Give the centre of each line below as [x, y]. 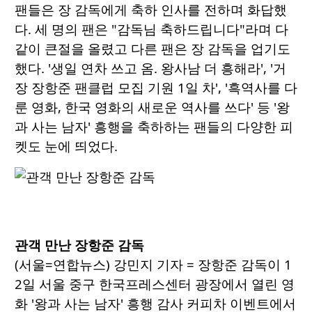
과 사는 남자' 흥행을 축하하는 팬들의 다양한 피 [154, 127]
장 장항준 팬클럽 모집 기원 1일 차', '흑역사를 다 [156, 88]
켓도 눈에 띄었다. [66, 146]
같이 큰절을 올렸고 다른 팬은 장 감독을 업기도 [153, 49]
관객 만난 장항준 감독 [79, 245]
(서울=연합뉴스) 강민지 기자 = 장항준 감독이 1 [153, 265]
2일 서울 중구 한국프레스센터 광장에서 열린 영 [155, 284]
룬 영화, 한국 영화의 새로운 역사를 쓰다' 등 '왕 [152, 107]
